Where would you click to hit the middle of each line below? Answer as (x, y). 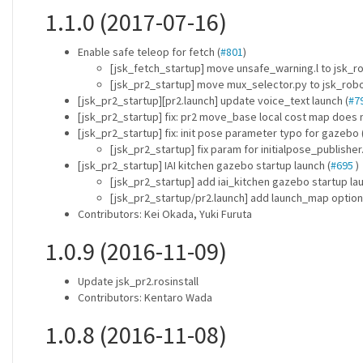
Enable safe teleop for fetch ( (149, 52)
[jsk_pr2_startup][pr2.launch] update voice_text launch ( (213, 100)
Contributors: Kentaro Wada (145, 297)
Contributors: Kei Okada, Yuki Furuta (165, 214)
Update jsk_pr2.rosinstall (138, 281)
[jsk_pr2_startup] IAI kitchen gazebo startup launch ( (204, 165)
